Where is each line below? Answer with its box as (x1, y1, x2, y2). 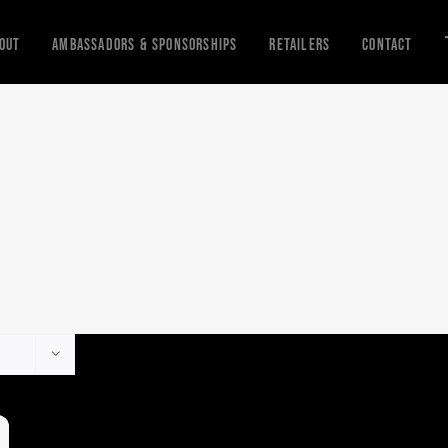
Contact (362, 35, 413, 53)
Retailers (269, 35, 331, 53)
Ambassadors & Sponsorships (52, 35, 238, 53)
